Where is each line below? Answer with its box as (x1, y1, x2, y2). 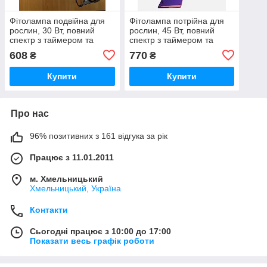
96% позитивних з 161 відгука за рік (30, 131, 167, 141)
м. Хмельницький (30, 173, 103, 184)
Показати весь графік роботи (30, 235, 154, 246)
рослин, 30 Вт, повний (10, 25, 95, 35)
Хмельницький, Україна (30, 183, 121, 193)
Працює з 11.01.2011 (30, 152, 114, 162)
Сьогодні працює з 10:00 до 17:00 (30, 226, 171, 236)
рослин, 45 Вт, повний (129, 25, 215, 35)
